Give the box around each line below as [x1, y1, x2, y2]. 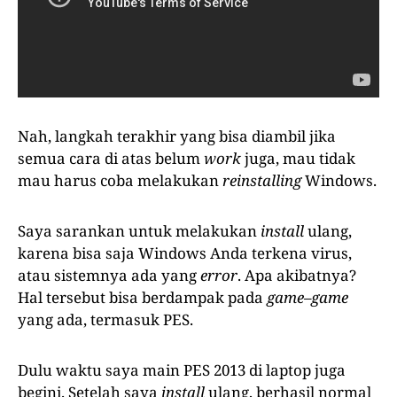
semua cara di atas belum [18, 148, 204, 169]
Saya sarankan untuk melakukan [18, 221, 261, 242]
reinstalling [222, 170, 301, 191]
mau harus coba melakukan [18, 170, 222, 191]
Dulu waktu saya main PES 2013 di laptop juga [18, 360, 346, 381]
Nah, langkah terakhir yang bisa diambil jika [18, 126, 336, 147]
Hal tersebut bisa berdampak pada [18, 287, 267, 308]
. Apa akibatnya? [237, 265, 356, 286]
